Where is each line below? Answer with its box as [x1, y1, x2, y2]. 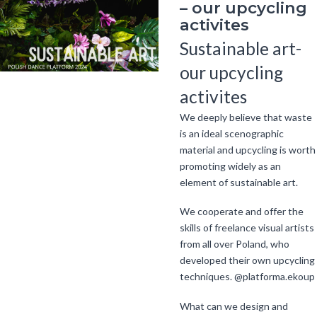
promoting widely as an [180, 160, 281, 173]
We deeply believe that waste [180, 111, 312, 124]
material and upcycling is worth [180, 144, 316, 156]
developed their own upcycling [180, 254, 315, 267]
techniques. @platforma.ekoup [180, 270, 315, 283]
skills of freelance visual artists [180, 221, 314, 234]
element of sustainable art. [180, 176, 298, 189]
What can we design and [180, 299, 288, 312]
